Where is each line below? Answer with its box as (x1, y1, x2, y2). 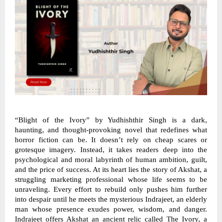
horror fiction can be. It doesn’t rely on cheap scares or (15, 135, 207, 144)
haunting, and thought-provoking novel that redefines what (15, 125, 207, 134)
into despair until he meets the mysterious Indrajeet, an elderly (15, 195, 207, 203)
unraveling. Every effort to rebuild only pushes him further (15, 185, 207, 193)
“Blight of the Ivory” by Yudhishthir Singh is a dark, (15, 115, 207, 124)
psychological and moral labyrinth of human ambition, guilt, (15, 155, 207, 164)
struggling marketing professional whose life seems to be (15, 175, 207, 183)
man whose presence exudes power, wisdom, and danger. (15, 205, 207, 213)
